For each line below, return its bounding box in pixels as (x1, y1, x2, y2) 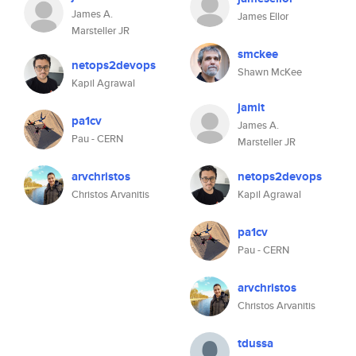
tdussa (238, 335, 273, 352)
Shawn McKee (238, 64, 302, 79)
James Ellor (238, 9, 288, 24)
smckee (238, 45, 278, 63)
